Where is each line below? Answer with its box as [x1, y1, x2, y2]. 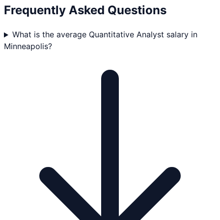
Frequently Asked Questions [4, 2, 166, 17]
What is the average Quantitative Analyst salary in [12, 29, 197, 40]
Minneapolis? [4, 41, 52, 52]
